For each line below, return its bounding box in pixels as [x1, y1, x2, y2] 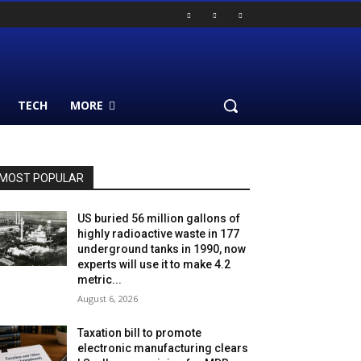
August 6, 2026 [77, 293, 139, 305]
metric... [77, 273, 122, 287]
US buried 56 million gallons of [77, 212, 241, 226]
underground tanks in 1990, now [77, 243, 247, 256]
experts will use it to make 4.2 [77, 258, 231, 272]
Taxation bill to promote [77, 326, 202, 340]
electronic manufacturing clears [77, 342, 249, 355]
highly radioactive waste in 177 [77, 227, 240, 241]
